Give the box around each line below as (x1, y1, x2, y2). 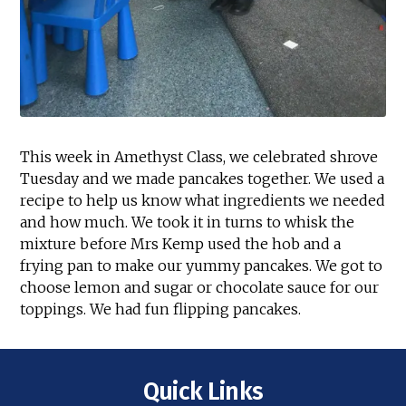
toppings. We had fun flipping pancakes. (20, 300, 302, 319)
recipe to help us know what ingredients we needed (20, 191, 386, 210)
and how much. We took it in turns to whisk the (20, 213, 355, 232)
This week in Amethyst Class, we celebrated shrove (20, 148, 379, 167)
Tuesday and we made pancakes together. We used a (20, 169, 385, 188)
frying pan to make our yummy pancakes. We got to (20, 256, 383, 275)
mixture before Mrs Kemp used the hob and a (20, 235, 342, 254)
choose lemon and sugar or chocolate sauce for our (20, 278, 380, 297)
